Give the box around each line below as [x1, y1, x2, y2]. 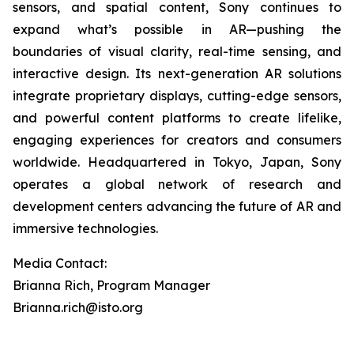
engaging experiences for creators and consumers [13, 132, 341, 148]
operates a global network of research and [13, 176, 341, 192]
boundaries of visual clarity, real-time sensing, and [13, 43, 341, 59]
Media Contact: [13, 255, 107, 271]
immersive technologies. [13, 220, 158, 236]
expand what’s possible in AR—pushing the [13, 21, 341, 37]
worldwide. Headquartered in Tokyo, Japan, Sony [13, 154, 341, 170]
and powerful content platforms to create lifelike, [13, 110, 341, 126]
